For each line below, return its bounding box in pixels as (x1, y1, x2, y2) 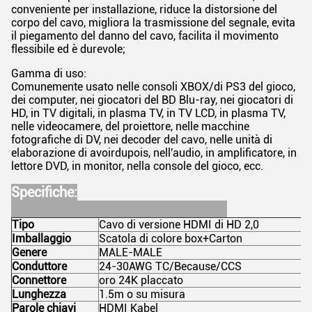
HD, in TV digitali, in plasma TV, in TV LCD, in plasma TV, (11, 107, 286, 120)
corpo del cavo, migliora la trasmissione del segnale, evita (11, 16, 295, 29)
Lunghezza (12, 288, 66, 301)
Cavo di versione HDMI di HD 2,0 (99, 218, 259, 231)
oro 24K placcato (99, 274, 183, 287)
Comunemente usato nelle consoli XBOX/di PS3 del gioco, (11, 80, 295, 93)
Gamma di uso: (11, 67, 86, 80)
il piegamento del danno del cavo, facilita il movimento (11, 29, 279, 42)
